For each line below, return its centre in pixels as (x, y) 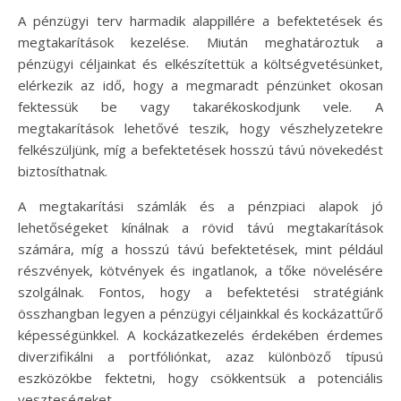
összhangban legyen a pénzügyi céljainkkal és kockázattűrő (200, 313)
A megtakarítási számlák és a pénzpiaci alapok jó (200, 206)
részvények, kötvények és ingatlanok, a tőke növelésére (200, 270)
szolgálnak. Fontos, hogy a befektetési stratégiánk (200, 292)
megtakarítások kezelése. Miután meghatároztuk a (200, 42)
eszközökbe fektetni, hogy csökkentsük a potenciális (200, 378)
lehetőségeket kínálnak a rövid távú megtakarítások (200, 227)
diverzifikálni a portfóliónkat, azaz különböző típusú (200, 356)
